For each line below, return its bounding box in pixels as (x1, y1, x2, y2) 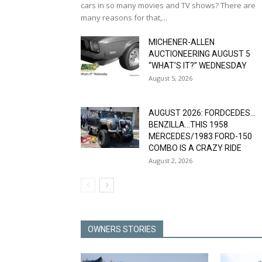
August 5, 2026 (149, 74, 192, 83)
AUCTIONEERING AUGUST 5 (149, 49, 250, 59)
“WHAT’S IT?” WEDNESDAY (149, 61, 247, 71)
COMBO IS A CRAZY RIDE (149, 143, 242, 153)
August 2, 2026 (149, 156, 192, 166)
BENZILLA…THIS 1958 (149, 120, 228, 130)
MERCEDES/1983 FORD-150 (149, 132, 252, 142)
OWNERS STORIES (88, 225, 156, 235)
